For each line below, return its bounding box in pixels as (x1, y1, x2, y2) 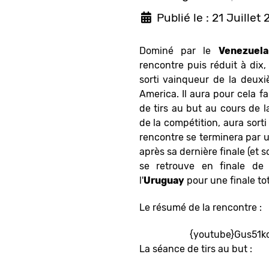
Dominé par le (139, 45, 219, 57)
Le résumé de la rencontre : (139, 202, 262, 214)
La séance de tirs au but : (139, 243, 252, 255)
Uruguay (143, 175, 184, 187)
